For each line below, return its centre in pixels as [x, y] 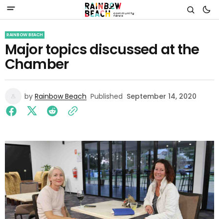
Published [107, 96]
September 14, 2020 [162, 96]
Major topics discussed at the [102, 50]
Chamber [37, 64]
